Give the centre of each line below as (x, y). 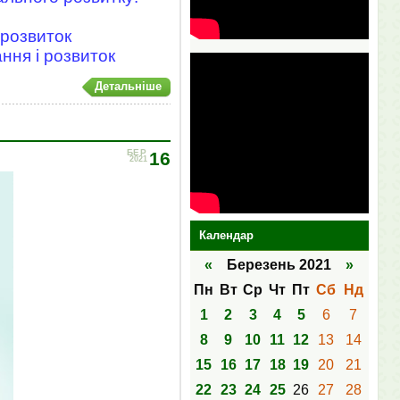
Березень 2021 (279, 265)
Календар (226, 235)
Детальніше (128, 87)
